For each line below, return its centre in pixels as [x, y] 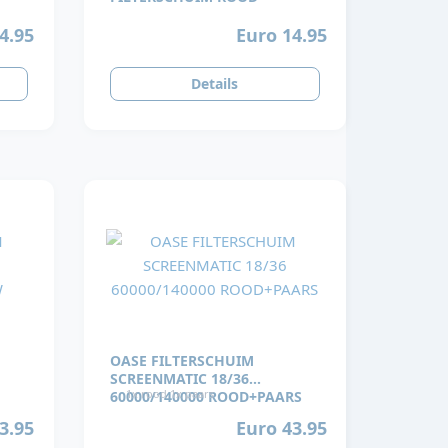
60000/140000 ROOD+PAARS [205, 397]
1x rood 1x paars [169, 394]
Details [215, 84]
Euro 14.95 [281, 34]
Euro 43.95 [281, 427]
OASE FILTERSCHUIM [181, 361]
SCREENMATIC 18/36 [179, 379]
